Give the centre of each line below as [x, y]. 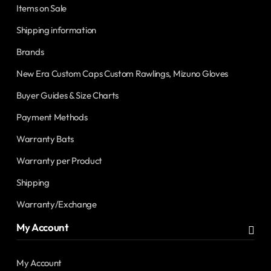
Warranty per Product [59, 161]
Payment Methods [52, 117]
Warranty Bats [45, 139]
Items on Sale [42, 8]
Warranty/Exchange [57, 204]
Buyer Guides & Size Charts [68, 96]
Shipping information [56, 30]
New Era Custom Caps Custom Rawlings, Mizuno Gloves [122, 74]
